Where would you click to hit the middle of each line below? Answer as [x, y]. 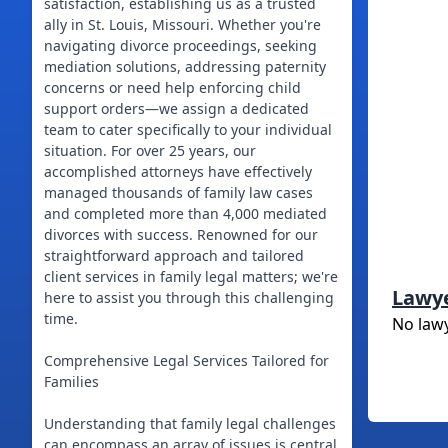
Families [71, 381]
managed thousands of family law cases [178, 192]
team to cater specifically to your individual [188, 129]
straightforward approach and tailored [174, 255]
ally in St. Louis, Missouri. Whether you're [182, 24]
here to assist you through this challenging [189, 297]
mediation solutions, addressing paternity [185, 66]
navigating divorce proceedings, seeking [180, 45]
